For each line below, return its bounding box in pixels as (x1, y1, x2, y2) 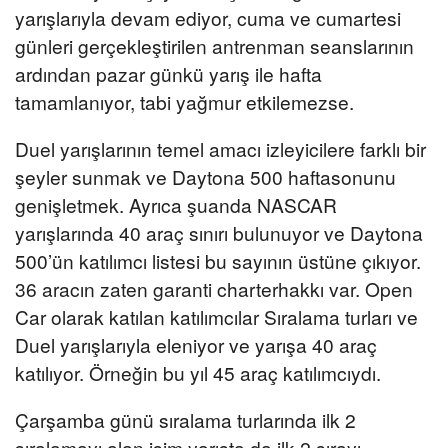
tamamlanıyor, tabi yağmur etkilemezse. (15, 87, 354, 115)
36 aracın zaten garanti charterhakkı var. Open (15, 275, 413, 303)
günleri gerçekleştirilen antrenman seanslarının (15, 31, 414, 59)
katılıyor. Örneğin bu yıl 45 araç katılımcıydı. (15, 359, 381, 387)
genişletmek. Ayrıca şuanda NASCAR (15, 191, 337, 219)
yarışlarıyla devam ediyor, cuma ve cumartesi (15, 3, 401, 31)
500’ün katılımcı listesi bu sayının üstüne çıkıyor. (15, 247, 421, 275)
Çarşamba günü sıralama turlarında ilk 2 (15, 406, 356, 434)
